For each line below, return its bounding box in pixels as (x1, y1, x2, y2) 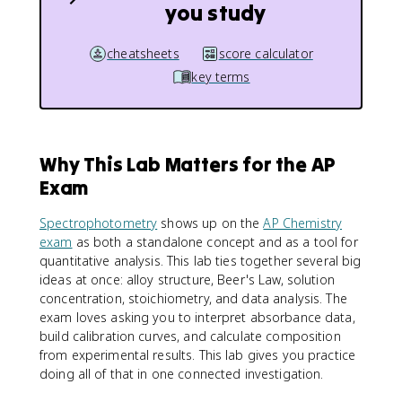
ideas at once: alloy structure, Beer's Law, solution (39, 271, 335, 288)
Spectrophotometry (39, 214, 158, 232)
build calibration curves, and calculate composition (39, 328, 341, 345)
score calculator (218, 45, 313, 62)
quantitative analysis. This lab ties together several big (39, 252, 362, 269)
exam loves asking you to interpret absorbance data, (39, 309, 355, 326)
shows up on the (157, 214, 264, 232)
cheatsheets (107, 45, 179, 62)
